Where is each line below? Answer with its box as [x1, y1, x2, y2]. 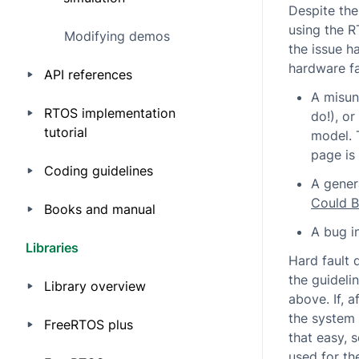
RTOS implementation [43, 105, 175, 121]
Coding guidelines [43, 163, 153, 179]
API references [43, 67, 132, 83]
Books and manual [43, 201, 155, 217]
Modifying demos [64, 28, 170, 44]
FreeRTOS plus [43, 317, 133, 333]
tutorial [43, 124, 87, 140]
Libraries [26, 240, 79, 256]
